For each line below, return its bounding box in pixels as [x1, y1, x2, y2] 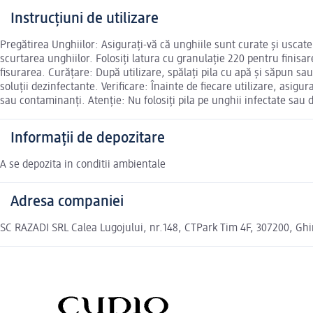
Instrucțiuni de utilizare [10, 11, 159, 27]
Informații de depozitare [10, 131, 165, 147]
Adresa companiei [10, 194, 124, 210]
